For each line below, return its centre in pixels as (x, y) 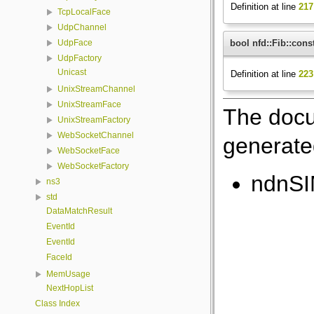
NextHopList (70, 288)
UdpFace (75, 43)
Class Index (57, 303)
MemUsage (68, 274)
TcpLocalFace (84, 12)
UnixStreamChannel (96, 89)
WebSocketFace (89, 151)
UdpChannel (82, 28)
